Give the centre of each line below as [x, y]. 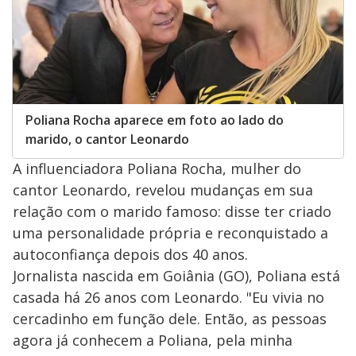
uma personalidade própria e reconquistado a [170, 233]
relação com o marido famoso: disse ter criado [172, 212]
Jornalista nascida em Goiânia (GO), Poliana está [176, 276]
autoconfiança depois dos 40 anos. [130, 255]
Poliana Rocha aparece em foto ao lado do [155, 120]
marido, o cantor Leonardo [107, 139]
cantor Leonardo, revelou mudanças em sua [163, 190]
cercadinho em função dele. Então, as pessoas [170, 319]
